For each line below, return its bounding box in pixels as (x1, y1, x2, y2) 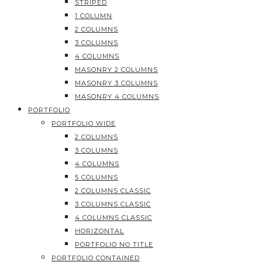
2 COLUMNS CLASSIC (75, 187, 151, 195)
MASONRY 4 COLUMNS (75, 92, 159, 101)
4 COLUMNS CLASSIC (75, 213, 152, 222)
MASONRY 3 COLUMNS (75, 79, 158, 87)
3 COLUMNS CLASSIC (75, 200, 151, 208)
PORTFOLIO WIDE (51, 119, 116, 127)
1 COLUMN (75, 12, 112, 20)
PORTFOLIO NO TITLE (75, 240, 153, 249)
